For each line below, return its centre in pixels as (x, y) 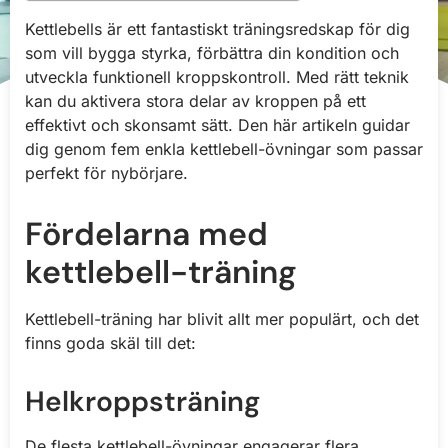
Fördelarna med (146, 234)
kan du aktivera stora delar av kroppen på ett (195, 101)
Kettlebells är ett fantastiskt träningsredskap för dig (217, 29)
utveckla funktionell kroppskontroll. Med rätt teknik (217, 77)
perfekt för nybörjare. (106, 173)
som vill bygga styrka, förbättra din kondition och (212, 53)
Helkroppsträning (142, 402)
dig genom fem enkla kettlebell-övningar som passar (224, 149)
